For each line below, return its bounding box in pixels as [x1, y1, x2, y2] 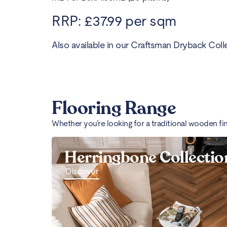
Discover [65, 166, 98, 177]
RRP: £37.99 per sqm [52, 12, 176, 29]
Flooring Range [52, 96, 176, 121]
